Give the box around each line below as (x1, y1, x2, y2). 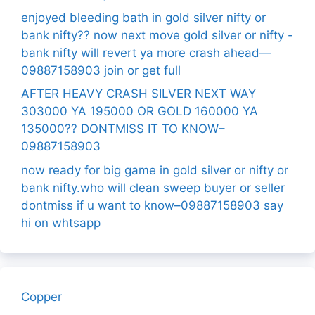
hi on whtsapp (21, 215, 101, 230)
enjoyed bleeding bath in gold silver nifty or (21, 10, 266, 25)
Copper (21, 289, 62, 304)
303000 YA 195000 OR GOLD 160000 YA (21, 104, 258, 118)
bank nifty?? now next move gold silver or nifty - (21, 27, 293, 42)
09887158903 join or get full (21, 63, 181, 77)
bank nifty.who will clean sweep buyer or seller (21, 180, 285, 195)
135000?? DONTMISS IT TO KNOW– (21, 122, 225, 136)
